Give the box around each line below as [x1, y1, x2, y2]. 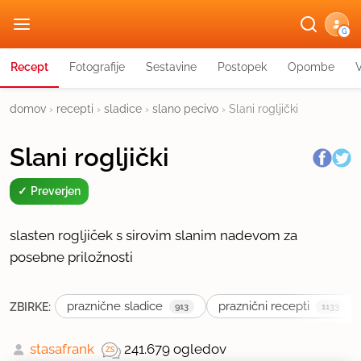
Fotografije [69, 60, 125, 73]
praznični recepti [218, 299, 309, 313]
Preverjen [31, 185, 81, 197]
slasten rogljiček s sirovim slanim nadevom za [10, 227, 297, 243]
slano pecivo [152, 102, 218, 115]
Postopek [218, 60, 267, 73]
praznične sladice [67, 299, 163, 313]
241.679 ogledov [124, 341, 226, 357]
